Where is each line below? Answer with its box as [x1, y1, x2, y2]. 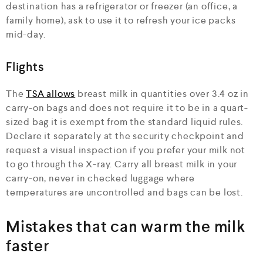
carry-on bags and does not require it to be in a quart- [6, 101, 248, 114]
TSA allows [26, 87, 76, 100]
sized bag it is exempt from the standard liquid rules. [6, 115, 244, 128]
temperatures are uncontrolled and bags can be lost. [6, 186, 243, 198]
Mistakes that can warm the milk [6, 216, 245, 237]
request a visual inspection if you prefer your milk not [6, 143, 245, 156]
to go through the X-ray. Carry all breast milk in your [6, 157, 238, 170]
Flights [6, 58, 44, 75]
